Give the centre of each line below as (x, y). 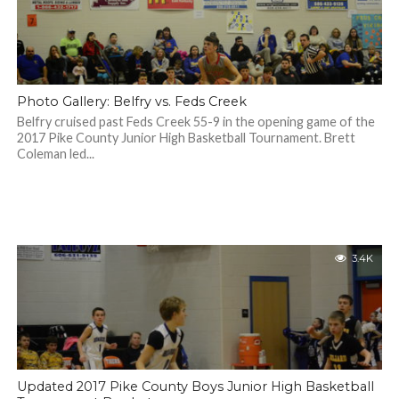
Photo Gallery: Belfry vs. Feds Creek (131, 102)
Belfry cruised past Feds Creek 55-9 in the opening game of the (195, 122)
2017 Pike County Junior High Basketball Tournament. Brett (186, 138)
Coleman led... (55, 154)
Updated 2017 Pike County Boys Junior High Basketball (195, 387)
